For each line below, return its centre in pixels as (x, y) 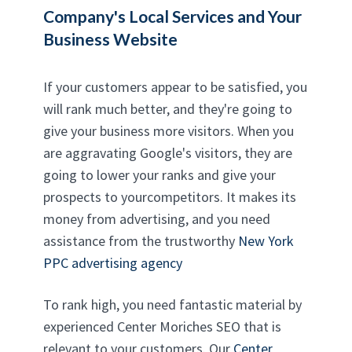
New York (266, 240)
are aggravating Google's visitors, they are (168, 152)
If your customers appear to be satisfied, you (175, 86)
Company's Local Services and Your (172, 16)
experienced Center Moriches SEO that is (162, 326)
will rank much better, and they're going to (168, 108)
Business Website (110, 38)
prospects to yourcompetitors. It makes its (170, 196)
